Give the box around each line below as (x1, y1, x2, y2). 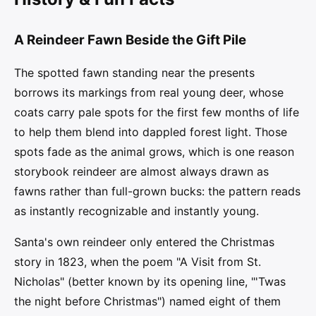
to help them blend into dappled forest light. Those (14, 124, 287, 139)
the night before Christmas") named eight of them (14, 293, 281, 308)
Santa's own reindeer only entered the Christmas (14, 234, 274, 249)
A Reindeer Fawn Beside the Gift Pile (14, 31, 246, 48)
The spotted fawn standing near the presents (14, 65, 255, 80)
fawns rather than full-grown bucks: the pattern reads (14, 183, 300, 198)
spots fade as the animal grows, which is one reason (14, 144, 294, 159)
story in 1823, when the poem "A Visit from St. (14, 254, 261, 269)
